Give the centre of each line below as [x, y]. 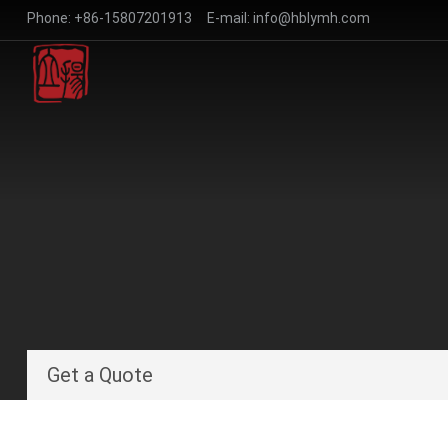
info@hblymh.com [311, 18]
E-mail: [222, 18]
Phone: [50, 18]
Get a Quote [99, 375]
